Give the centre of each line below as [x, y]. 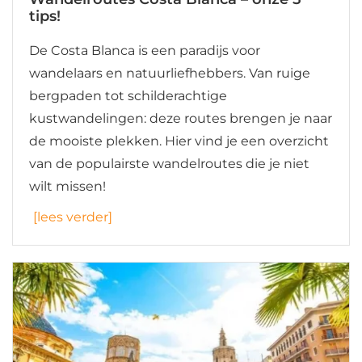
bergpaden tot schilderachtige [128, 95]
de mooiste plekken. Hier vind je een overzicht [179, 141]
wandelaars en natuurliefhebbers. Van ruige [170, 73]
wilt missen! [67, 186]
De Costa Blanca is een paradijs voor [145, 50]
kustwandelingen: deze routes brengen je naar [181, 118]
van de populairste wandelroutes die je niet [169, 163]
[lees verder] [73, 217]
